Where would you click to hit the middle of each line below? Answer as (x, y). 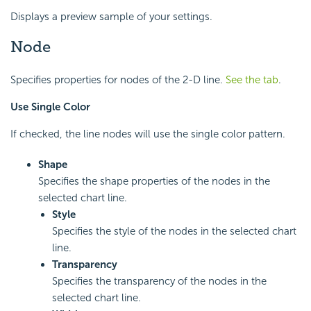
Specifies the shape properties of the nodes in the (154, 182)
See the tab (252, 80)
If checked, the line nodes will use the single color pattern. (148, 134)
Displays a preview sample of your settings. (111, 16)
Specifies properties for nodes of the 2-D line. (118, 80)
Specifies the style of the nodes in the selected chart (174, 232)
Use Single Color (50, 107)
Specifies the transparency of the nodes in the (159, 281)
